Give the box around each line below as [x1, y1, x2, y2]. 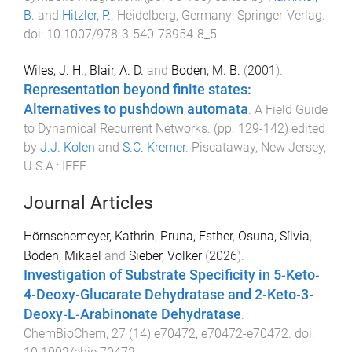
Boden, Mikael [24, 247, 101, 263]
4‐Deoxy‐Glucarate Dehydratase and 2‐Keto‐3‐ [24, 286, 313, 302]
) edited [284, 121, 325, 137]
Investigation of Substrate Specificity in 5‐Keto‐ [24, 266, 320, 283]
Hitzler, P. [62, 8, 111, 24]
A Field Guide [255, 102, 328, 118]
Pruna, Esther [160, 228, 233, 244]
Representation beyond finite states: [24, 82, 251, 98]
